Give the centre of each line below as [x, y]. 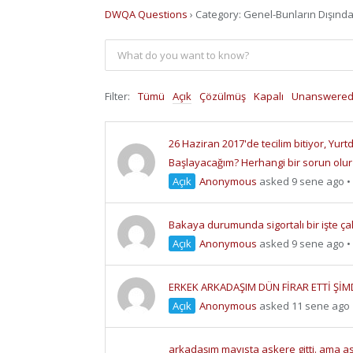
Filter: [117, 97]
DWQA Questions [146, 15]
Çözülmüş [223, 97]
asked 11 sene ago [303, 306]
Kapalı [269, 97]
